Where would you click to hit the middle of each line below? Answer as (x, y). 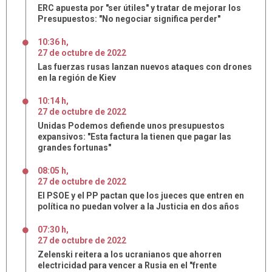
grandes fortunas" (74, 148)
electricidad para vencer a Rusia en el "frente (127, 265)
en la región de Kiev (77, 78)
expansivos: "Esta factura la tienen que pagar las (134, 137)
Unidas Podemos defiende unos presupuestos (131, 126)
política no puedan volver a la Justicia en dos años (138, 206)
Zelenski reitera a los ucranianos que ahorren (130, 254)
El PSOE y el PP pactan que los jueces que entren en (141, 195)
